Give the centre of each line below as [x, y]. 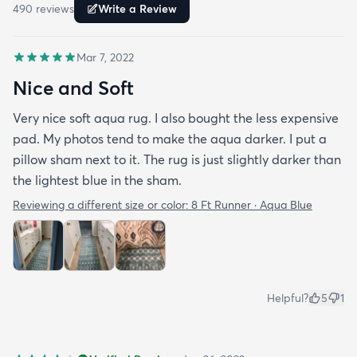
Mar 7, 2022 [105, 58]
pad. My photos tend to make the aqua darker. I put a [170, 139]
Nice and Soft [73, 88]
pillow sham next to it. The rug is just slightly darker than [177, 160]
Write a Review [137, 9]
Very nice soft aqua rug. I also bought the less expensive [176, 118]
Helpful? [288, 298]
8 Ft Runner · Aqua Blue [252, 205]
